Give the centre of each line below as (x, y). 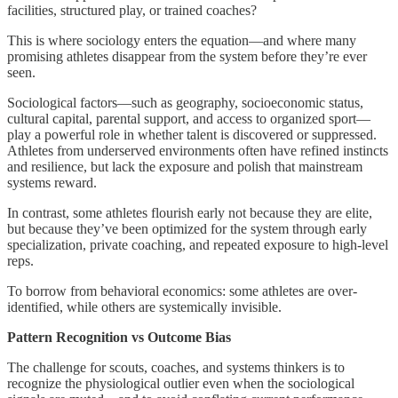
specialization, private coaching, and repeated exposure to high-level (198, 244)
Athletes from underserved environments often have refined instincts (198, 150)
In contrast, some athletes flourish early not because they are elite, (190, 212)
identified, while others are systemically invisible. (144, 306)
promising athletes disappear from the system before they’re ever (187, 56)
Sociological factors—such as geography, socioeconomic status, (185, 102)
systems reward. (52, 182)
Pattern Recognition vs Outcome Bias (119, 337)
